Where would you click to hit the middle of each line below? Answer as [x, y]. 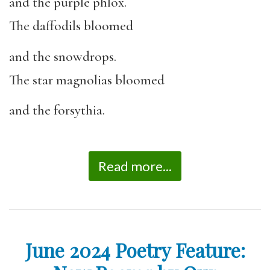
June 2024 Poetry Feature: [135, 250]
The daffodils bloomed [71, 26]
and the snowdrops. [63, 56]
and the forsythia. [57, 110]
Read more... [135, 166]
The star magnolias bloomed [87, 80]
